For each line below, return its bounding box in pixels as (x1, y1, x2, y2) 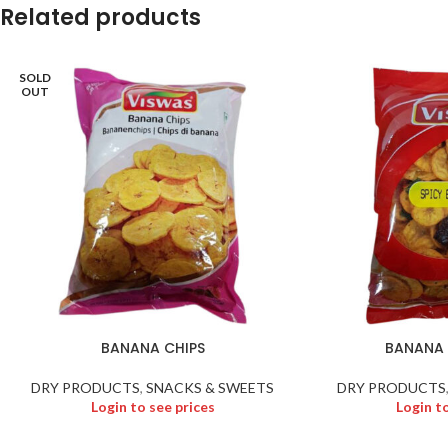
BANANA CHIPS (100, 337, 205, 358)
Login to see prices (90, 397, 215, 415)
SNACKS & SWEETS (146, 378, 275, 396)
